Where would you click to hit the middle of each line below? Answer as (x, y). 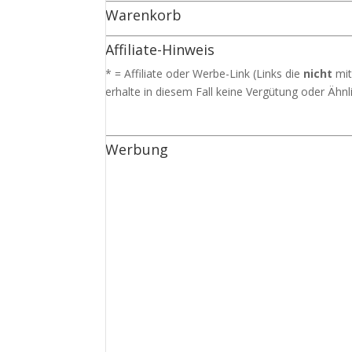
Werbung (137, 149)
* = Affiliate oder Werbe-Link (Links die (205, 73)
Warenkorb (144, 15)
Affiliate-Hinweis (160, 49)
